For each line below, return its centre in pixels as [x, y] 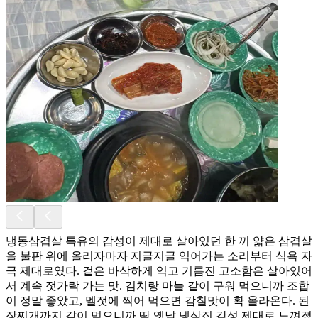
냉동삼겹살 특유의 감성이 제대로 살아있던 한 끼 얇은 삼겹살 [159, 241]
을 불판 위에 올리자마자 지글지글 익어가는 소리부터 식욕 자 [159, 256]
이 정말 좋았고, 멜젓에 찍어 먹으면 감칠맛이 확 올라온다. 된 [158, 300]
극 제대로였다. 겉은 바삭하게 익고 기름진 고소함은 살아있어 [159, 270]
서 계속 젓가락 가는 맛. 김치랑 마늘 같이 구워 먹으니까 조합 [158, 285]
